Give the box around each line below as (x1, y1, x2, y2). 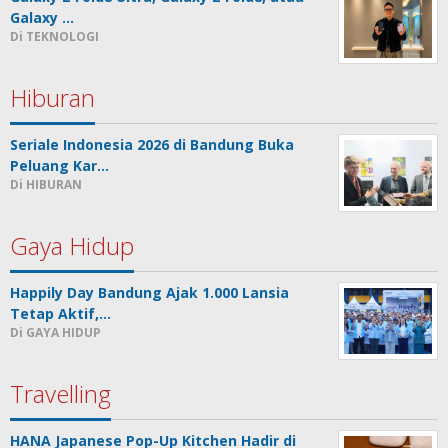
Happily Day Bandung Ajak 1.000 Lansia (10, 283, 289, 303)
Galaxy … (10, 8, 74, 28)
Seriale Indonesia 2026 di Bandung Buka (10, 135, 294, 155)
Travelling (10, 377, 111, 411)
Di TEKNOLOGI (10, 28, 99, 46)
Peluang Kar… (10, 156, 109, 176)
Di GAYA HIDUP (10, 324, 101, 342)
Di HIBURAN (10, 176, 82, 194)
